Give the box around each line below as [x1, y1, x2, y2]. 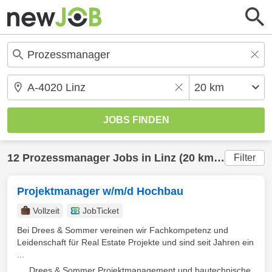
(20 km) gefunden [176, 152, 214, 164]
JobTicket [83, 206, 119, 216]
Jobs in [110, 152, 154, 164]
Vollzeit [33, 206, 59, 216]
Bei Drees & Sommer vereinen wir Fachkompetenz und [17, 225, 228, 235]
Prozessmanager [22, 152, 110, 164]
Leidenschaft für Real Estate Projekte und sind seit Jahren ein [17, 237, 254, 247]
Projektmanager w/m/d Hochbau [17, 185, 183, 197]
